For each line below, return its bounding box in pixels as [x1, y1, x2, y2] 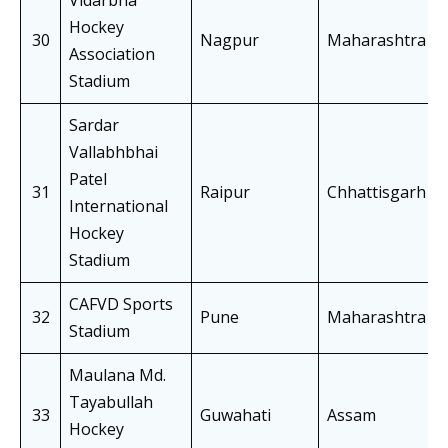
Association [69, 43, 155, 66]
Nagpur [200, 29, 259, 52]
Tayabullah [69, 391, 153, 414]
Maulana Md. [69, 364, 166, 387]
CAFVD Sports [69, 293, 173, 316]
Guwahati [200, 404, 271, 427]
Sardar [69, 114, 119, 137]
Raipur [200, 181, 250, 204]
